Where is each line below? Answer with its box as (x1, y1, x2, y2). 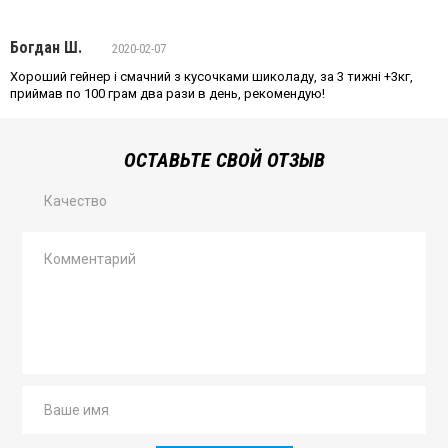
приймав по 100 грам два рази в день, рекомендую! (10, 86, 325, 102)
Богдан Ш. (10, 38, 82, 58)
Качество (44, 193, 107, 210)
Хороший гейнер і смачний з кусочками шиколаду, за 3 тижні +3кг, (10, 69, 413, 85)
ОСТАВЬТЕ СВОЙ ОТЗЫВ (123, 148, 325, 173)
